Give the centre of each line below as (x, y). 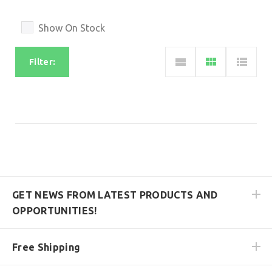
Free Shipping (46, 247)
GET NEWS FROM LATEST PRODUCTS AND (115, 195)
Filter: (42, 62)
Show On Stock (72, 28)
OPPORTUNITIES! (55, 210)
